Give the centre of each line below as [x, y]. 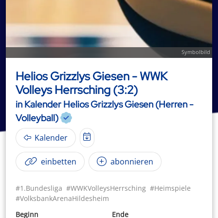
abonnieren [131, 161]
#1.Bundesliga [39, 188]
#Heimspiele [170, 188]
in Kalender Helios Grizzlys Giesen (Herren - [105, 104]
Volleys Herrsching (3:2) [77, 90]
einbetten [58, 161]
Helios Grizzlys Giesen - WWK [91, 76]
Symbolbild [196, 52]
